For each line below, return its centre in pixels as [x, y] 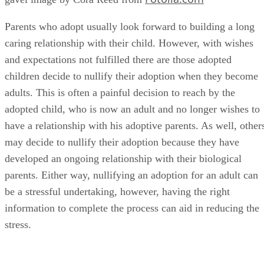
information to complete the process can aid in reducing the [132, 181]
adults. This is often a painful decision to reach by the [120, 66]
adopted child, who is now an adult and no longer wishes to [132, 82]
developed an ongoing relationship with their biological [123, 132]
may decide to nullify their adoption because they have [122, 115]
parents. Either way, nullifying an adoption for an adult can [131, 148]
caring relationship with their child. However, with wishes [129, 16]
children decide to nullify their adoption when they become [131, 49]
